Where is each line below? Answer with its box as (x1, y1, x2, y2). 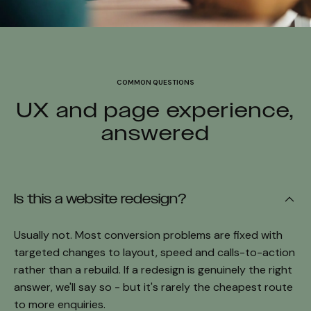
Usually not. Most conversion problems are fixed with (14, 227, 283, 242)
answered (101, 120, 210, 145)
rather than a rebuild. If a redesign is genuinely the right (14, 262, 292, 277)
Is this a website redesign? (14, 190, 186, 207)
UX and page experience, (17, 97, 294, 122)
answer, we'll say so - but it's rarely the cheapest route (14, 279, 293, 294)
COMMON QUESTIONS (117, 77, 194, 87)
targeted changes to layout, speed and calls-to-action (14, 244, 295, 260)
